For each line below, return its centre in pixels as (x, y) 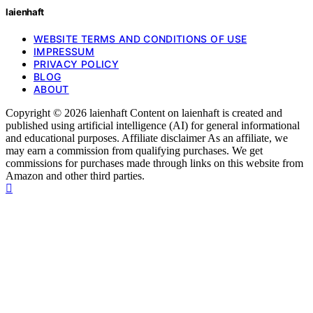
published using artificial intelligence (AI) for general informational (153, 125)
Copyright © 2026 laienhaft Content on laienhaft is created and (144, 112)
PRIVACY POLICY (76, 64)
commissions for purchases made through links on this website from (154, 163)
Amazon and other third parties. (75, 175)
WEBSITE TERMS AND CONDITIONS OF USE (140, 38)
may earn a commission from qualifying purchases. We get (134, 150)
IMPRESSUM (64, 51)
